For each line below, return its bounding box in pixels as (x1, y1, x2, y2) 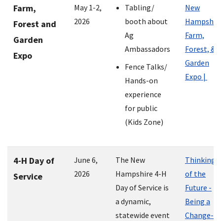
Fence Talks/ (125, 62, 168, 72)
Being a (185, 196, 210, 207)
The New (115, 155, 145, 165)
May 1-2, (74, 2, 102, 13)
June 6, (74, 155, 98, 165)
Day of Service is (115, 183, 169, 193)
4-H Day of (13, 155, 54, 167)
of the (185, 169, 206, 179)
